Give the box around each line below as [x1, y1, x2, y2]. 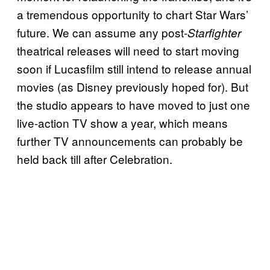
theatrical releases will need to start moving [17, 42, 239, 59]
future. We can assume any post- [17, 24, 187, 41]
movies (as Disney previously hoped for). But [17, 78, 248, 95]
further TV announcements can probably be [17, 133, 243, 149]
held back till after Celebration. [17, 151, 172, 168]
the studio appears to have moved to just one [17, 96, 250, 113]
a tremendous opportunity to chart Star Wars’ [17, 6, 248, 23]
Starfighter [187, 25, 241, 41]
